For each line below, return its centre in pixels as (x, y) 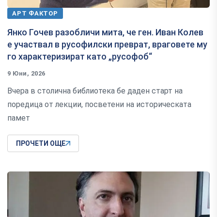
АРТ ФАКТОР (35, 14)
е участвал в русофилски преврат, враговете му (107, 45)
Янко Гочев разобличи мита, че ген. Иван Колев (105, 32)
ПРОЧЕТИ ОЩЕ (41, 144)
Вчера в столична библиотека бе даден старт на (95, 91)
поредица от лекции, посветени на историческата (99, 105)
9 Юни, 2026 (26, 74)
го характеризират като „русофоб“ (80, 57)
